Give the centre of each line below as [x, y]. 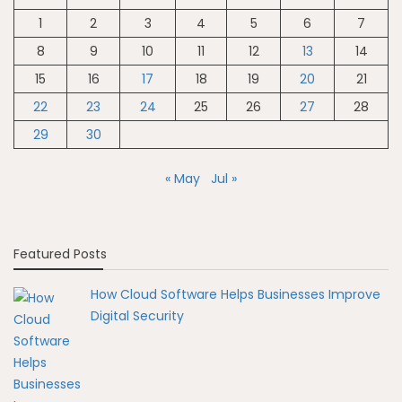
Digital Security [137, 315]
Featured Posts [60, 253]
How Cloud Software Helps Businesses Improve [235, 294]
